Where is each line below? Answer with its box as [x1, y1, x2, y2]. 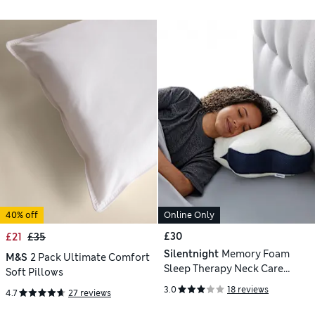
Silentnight [164, 247, 219, 260]
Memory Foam [221, 247, 290, 260]
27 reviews [68, 287, 111, 299]
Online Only [164, 209, 214, 221]
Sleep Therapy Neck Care [164, 262, 283, 275]
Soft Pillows [6, 265, 63, 278]
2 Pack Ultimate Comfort [30, 250, 150, 264]
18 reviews [227, 283, 269, 295]
